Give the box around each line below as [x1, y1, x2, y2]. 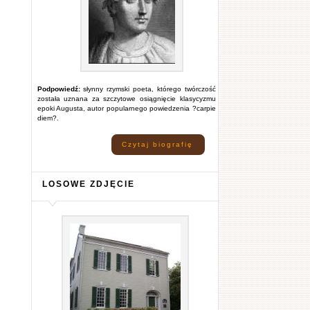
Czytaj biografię [121, 140, 193, 148]
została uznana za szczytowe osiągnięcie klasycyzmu [37, 95, 216, 102]
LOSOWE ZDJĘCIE [42, 179, 135, 188]
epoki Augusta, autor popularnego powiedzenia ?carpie [37, 104, 216, 112]
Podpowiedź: [37, 85, 80, 93]
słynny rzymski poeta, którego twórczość [80, 85, 216, 93]
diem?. [37, 114, 59, 122]
